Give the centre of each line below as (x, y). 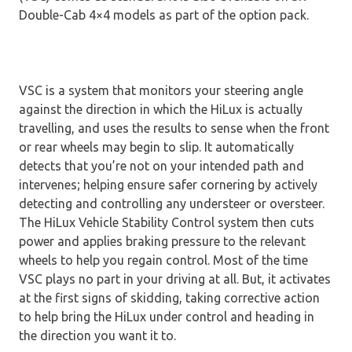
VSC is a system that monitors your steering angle (161, 90)
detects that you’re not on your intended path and (161, 165)
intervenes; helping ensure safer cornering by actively (168, 184)
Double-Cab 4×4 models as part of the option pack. (164, 15)
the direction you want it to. (97, 335)
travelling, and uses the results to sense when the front (174, 128)
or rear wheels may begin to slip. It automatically (156, 147)
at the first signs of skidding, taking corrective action (169, 297)
